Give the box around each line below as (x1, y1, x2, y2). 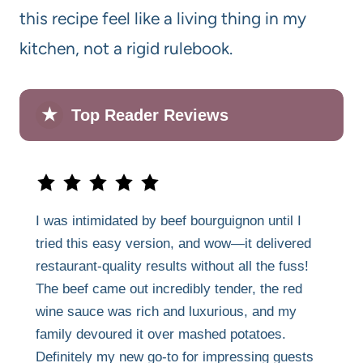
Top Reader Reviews (71, 105, 228, 124)
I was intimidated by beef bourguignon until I (36, 212, 301, 228)
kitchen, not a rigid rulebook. (19, 37, 233, 58)
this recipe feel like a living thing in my (19, 7, 306, 28)
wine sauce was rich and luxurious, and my (36, 303, 297, 319)
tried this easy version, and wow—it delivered (36, 235, 311, 251)
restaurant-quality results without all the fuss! (36, 258, 309, 274)
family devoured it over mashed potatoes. (36, 326, 286, 342)
